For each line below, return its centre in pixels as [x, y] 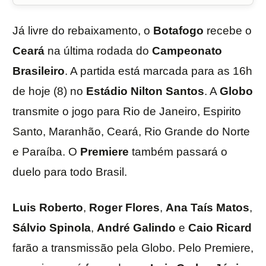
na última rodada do [98, 51]
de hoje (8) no [49, 91]
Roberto [61, 208]
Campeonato [187, 51]
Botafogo [178, 31]
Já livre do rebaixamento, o [83, 31]
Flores [142, 208]
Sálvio [29, 228]
